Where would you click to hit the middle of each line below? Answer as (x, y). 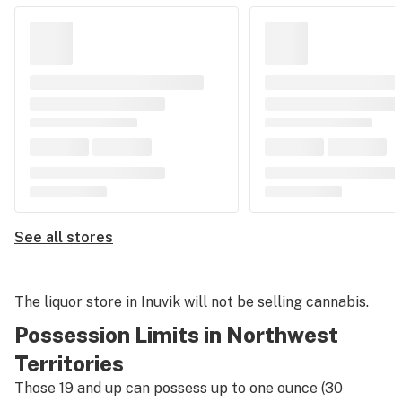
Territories (69, 363)
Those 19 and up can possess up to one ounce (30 (179, 388)
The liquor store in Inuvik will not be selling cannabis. (192, 302)
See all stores (64, 237)
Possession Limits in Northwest (176, 335)
